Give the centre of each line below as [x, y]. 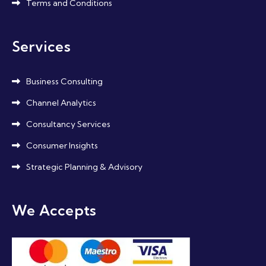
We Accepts [54, 210]
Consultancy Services [68, 124]
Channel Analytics [61, 102]
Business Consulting [64, 81]
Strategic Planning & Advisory [84, 167]
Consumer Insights [62, 145]
